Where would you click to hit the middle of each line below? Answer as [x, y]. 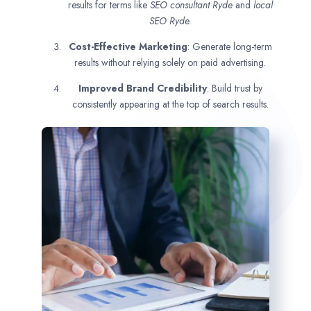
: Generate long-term [229, 46]
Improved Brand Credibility [142, 88]
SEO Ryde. [170, 20]
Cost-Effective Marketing [128, 46]
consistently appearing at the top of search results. [170, 104]
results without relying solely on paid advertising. [170, 62]
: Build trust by [234, 88]
